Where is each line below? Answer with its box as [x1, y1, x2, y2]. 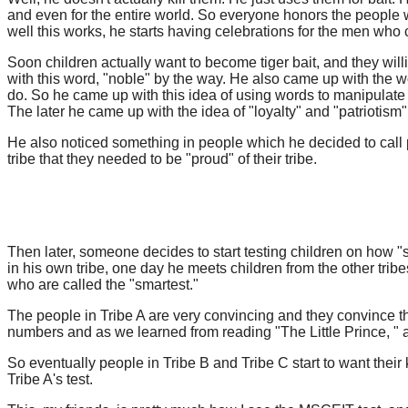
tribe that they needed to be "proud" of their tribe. [7, 151, 317, 167]
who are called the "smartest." [7, 277, 199, 292]
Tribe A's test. [7, 372, 93, 387]
